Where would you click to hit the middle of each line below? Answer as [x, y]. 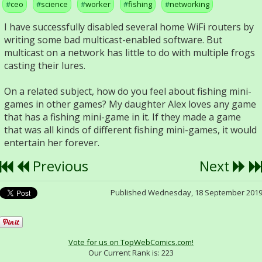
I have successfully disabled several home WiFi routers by [129, 27]
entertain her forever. [52, 143]
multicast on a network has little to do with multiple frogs [130, 53]
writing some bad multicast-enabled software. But [113, 40]
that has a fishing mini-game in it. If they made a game [123, 117]
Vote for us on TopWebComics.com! [131, 242]
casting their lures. [45, 65]
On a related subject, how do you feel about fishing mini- [128, 91]
